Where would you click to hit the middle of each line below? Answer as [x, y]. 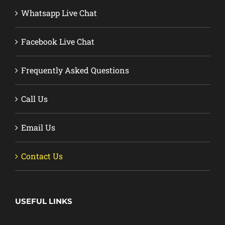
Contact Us [42, 156]
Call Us [34, 99]
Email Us [38, 128]
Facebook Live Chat [58, 42]
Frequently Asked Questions [75, 70]
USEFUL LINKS [44, 201]
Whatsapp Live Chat [59, 13]
